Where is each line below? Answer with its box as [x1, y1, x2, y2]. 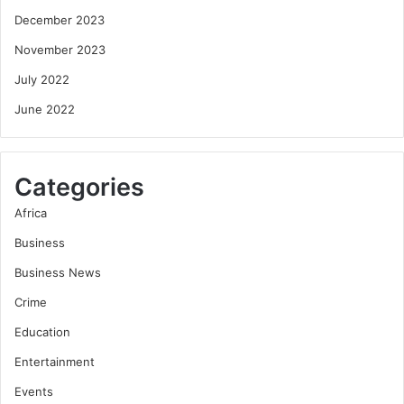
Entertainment [14, 354, 95, 370]
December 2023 [14, 13, 105, 28]
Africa [14, 206, 47, 221]
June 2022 [14, 102, 75, 117]
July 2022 [14, 72, 69, 87]
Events [14, 384, 53, 399]
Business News [14, 265, 101, 280]
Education [14, 325, 70, 340]
